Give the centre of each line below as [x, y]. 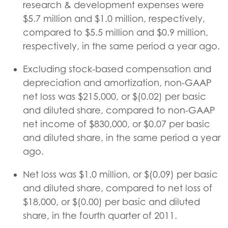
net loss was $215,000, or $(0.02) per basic [115, 96]
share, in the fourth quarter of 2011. [100, 216]
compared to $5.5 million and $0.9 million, [116, 32]
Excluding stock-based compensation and [117, 69]
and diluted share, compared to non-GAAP [119, 110]
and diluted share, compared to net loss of [118, 188]
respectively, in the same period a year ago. [121, 46]
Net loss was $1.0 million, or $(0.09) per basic [120, 174]
